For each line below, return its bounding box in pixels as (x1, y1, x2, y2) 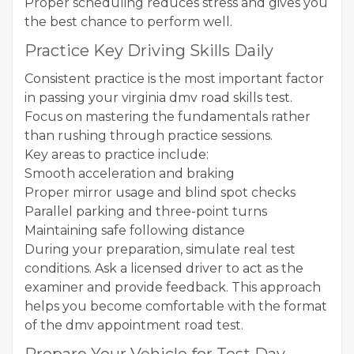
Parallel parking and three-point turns (24, 204, 267, 219)
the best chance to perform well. (24, 14, 232, 29)
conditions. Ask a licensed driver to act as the (24, 261, 303, 276)
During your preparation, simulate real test (24, 242, 296, 257)
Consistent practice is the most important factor (24, 71, 324, 86)
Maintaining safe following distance (24, 223, 245, 238)
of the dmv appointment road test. (24, 318, 243, 333)
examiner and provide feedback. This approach (24, 280, 321, 295)
